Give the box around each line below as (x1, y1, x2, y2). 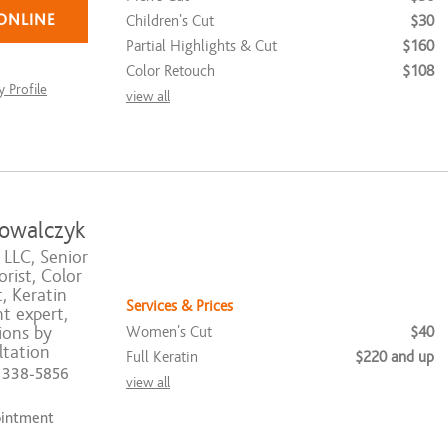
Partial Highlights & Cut (126, 36, 277, 55)
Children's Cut (126, 11, 214, 30)
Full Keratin (126, 347, 198, 366)
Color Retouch (126, 61, 215, 80)
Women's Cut (126, 322, 212, 341)
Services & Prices (126, 296, 233, 315)
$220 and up (355, 347, 434, 366)
